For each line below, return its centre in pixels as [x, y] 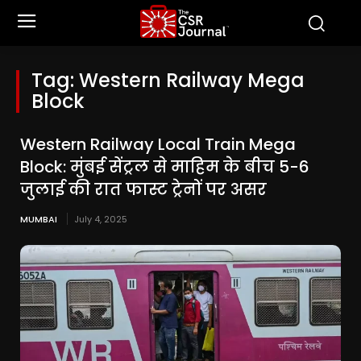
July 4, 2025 [101, 219]
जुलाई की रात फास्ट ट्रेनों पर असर [143, 189]
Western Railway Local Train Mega [158, 144]
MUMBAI [39, 219]
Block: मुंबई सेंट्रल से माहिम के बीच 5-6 [165, 167]
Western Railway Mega [192, 80]
